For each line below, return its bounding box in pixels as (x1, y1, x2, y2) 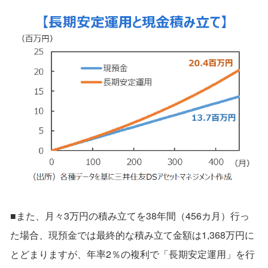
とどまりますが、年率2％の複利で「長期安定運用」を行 (10, 247, 255, 261)
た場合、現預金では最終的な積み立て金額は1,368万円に (10, 228, 254, 242)
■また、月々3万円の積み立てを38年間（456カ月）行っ (10, 209, 249, 223)
